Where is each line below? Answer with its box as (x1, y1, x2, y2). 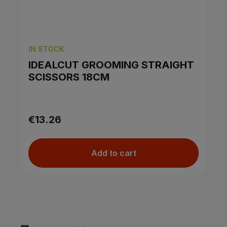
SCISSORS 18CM (28, 70, 109, 83)
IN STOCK (28, 44, 64, 53)
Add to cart (91, 147, 136, 158)
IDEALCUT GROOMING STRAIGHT (28, 58, 194, 71)
